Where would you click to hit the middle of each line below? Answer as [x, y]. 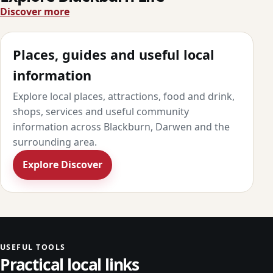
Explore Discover [62, 165]
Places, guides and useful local [114, 54]
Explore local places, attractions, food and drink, [124, 97]
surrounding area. [55, 142]
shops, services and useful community [101, 112]
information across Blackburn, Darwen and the [121, 127]
